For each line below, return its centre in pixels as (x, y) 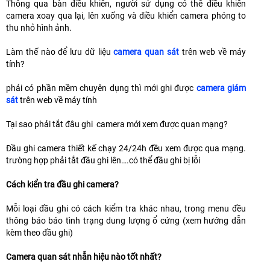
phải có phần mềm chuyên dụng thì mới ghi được (101, 88)
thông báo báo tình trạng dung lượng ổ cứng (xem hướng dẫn (126, 221)
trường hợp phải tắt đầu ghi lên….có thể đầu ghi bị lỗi (103, 161)
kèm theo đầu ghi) (39, 233)
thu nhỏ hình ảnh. (39, 28)
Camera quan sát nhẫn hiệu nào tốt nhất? (84, 257)
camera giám (221, 88)
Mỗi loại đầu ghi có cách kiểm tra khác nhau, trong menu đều (126, 209)
